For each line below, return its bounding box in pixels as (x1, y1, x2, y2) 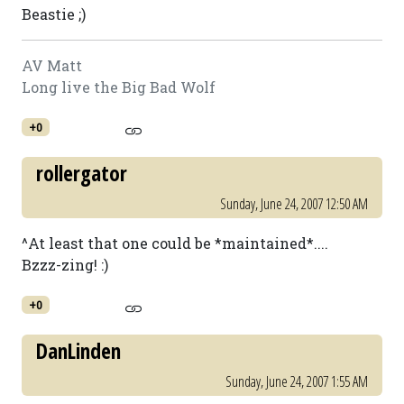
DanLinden (36, 336, 121, 365)
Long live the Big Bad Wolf (22, 78, 216, 96)
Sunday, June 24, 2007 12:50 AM (220, 194, 368, 214)
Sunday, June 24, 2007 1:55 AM (225, 372, 368, 391)
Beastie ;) (22, 5, 86, 23)
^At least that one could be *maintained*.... (22, 234, 328, 252)
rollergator (36, 159, 127, 188)
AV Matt (22, 56, 82, 75)
